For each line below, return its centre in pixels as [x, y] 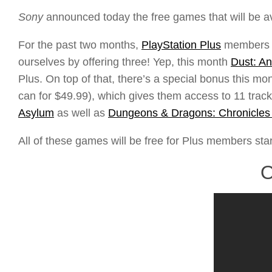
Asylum [36, 113]
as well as [81, 113]
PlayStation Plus [181, 45]
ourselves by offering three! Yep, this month [124, 62]
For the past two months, [80, 45]
